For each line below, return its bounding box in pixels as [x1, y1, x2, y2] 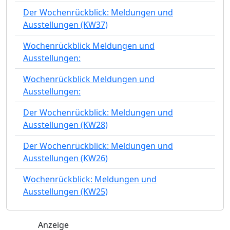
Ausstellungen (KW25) [23, 185, 108, 197]
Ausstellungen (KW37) [23, 18, 108, 30]
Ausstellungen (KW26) [23, 152, 108, 164]
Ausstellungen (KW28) [23, 119, 108, 130]
